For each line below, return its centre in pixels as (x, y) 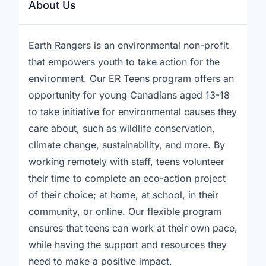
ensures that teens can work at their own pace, (133, 228)
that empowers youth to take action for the (124, 62)
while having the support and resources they (128, 245)
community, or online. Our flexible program (125, 211)
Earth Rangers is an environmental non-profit (129, 45)
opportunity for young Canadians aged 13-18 (129, 95)
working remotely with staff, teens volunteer (126, 161)
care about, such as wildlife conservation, (122, 128)
